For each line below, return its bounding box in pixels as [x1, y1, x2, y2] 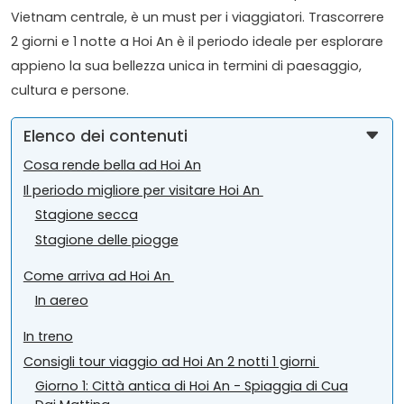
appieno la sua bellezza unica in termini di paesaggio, [11, 57, 362, 76]
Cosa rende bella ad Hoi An [23, 156, 201, 175]
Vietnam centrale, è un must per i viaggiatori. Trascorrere [11, 8, 384, 27]
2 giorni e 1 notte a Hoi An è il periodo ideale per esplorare [11, 32, 383, 51]
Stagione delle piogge [34, 230, 179, 249]
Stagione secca [34, 206, 138, 225]
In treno [23, 327, 73, 346]
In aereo [34, 291, 88, 310]
